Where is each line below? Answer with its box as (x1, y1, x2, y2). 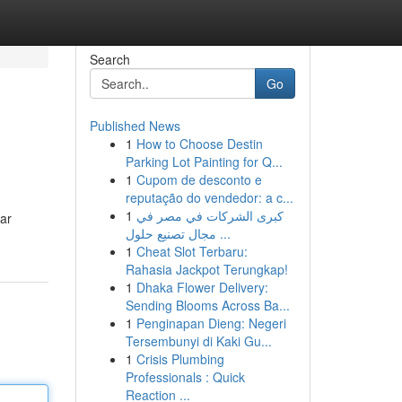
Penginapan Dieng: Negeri (135, 314, 286, 332)
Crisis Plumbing (135, 350, 224, 368)
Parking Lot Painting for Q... (125, 153, 283, 170)
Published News (89, 117, 180, 135)
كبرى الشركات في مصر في (135, 206, 284, 224)
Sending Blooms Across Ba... (125, 296, 290, 314)
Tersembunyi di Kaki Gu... (125, 332, 272, 350)
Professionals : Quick (125, 368, 245, 386)
